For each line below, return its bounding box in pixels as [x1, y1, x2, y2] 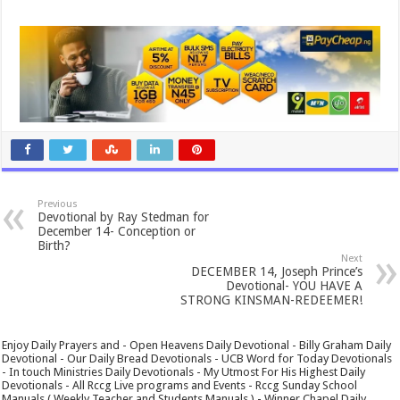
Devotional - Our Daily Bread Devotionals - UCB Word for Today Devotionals [2, 351, 393, 365]
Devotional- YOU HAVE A [225, 278, 362, 293]
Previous [37, 197, 79, 210]
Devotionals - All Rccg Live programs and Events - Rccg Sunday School [2, 378, 358, 392]
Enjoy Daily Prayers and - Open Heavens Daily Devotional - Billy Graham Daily [2, 337, 392, 352]
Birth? [37, 237, 71, 253]
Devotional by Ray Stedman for [37, 209, 210, 224]
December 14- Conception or [37, 223, 196, 238]
